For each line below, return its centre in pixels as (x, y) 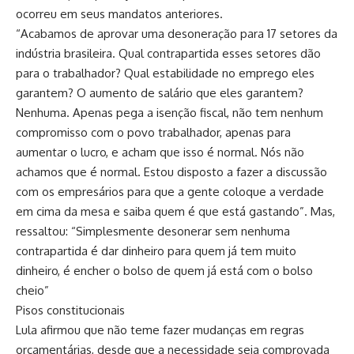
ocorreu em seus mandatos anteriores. (119, 13)
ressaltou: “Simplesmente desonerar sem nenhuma (153, 231)
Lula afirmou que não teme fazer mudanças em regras (160, 330)
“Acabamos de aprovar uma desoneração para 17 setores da (177, 33)
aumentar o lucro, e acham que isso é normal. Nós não (160, 152)
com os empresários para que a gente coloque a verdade (170, 191)
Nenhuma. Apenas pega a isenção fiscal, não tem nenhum (169, 112)
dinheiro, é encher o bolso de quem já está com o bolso (164, 270)
